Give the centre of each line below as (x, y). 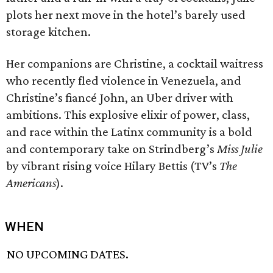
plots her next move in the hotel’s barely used (126, 15)
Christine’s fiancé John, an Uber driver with (120, 97)
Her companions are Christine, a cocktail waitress (135, 63)
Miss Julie (240, 149)
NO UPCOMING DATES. (68, 254)
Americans (31, 183)
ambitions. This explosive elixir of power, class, (128, 115)
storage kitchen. (48, 32)
